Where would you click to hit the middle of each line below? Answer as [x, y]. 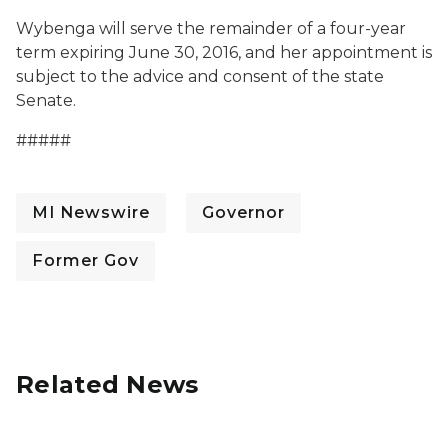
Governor [243, 212]
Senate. [46, 100]
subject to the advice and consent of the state [200, 76]
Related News [107, 384]
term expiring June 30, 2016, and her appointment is [224, 52]
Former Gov [85, 260]
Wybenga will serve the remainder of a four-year [211, 28]
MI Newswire [91, 212]
